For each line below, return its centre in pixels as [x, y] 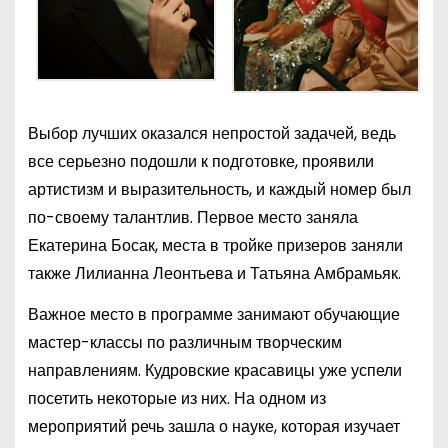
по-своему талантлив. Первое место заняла [192, 218]
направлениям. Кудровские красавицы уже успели [214, 370]
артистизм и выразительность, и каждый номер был [219, 190]
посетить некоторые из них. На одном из [176, 398]
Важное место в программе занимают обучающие [213, 314]
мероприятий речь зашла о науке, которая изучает [213, 426]
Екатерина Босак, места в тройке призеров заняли [215, 246]
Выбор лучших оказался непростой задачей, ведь [211, 134]
